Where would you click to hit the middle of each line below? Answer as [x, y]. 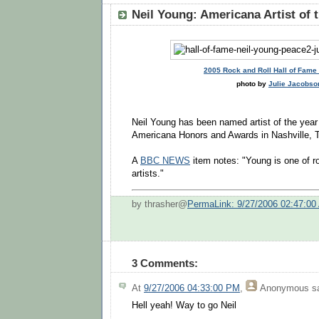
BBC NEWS [165, 161]
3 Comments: [165, 263]
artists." [148, 173]
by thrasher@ [159, 204]
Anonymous [284, 288]
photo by [252, 83]
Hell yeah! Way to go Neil [184, 306]
